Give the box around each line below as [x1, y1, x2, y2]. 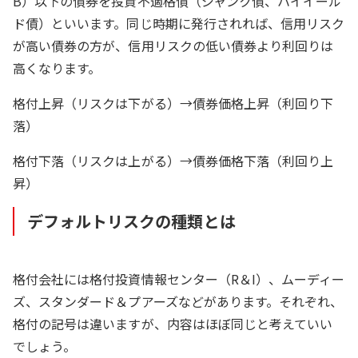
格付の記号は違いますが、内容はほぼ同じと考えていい [13, 313, 333, 333]
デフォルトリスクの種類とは [27, 209, 236, 233]
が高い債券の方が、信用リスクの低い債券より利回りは [13, 35, 334, 55]
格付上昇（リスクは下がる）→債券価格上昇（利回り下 [13, 93, 334, 113]
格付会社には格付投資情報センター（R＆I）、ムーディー [13, 268, 345, 288]
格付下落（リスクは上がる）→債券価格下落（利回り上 [13, 150, 334, 170]
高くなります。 [13, 58, 101, 78]
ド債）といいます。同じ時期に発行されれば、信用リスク [13, 13, 345, 33]
